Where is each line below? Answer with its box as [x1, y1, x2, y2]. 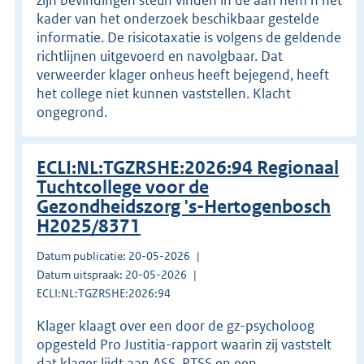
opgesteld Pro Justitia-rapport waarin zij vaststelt [37, 335, 331, 353]
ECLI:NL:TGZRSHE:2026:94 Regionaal [37, 156, 339, 179]
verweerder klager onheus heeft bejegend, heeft [37, 65, 329, 84]
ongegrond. [37, 102, 107, 121]
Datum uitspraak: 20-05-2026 [37, 266, 187, 282]
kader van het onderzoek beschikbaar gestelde [37, 9, 319, 28]
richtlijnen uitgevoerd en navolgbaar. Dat [37, 46, 283, 65]
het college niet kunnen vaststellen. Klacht [37, 84, 291, 102]
